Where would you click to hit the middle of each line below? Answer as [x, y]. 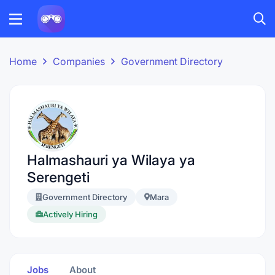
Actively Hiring [70, 214]
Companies [79, 61]
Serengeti [58, 177]
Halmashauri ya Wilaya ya [111, 160]
